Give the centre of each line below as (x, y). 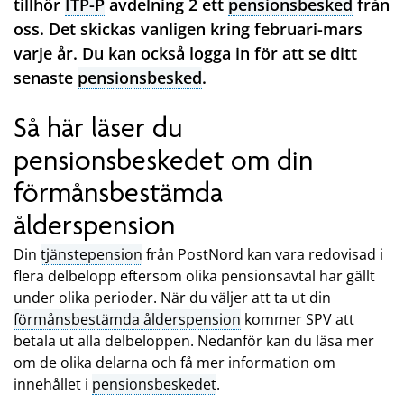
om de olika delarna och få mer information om (174, 362)
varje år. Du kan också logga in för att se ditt (185, 54)
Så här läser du (98, 128)
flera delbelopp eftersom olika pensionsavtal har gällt (194, 275)
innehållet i (53, 384)
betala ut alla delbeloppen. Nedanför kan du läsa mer (194, 340)
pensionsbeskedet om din (163, 161)
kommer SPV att (298, 319)
